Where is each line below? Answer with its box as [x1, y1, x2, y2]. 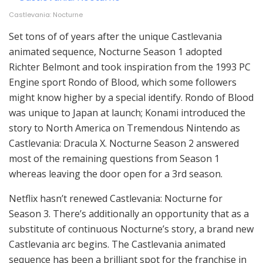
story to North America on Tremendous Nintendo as [9, 122, 240, 135]
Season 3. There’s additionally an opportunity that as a [9, 207, 249, 221]
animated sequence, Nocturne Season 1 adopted [9, 45, 222, 59]
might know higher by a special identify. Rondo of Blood [9, 91, 254, 104]
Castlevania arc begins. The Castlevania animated [9, 238, 225, 251]
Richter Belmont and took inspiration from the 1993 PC [9, 60, 251, 74]
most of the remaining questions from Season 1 [9, 152, 220, 166]
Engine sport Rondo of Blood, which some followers [9, 76, 237, 89]
